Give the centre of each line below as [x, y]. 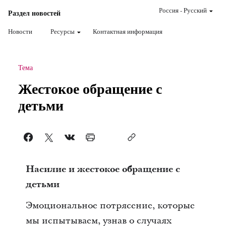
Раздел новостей [34, 13]
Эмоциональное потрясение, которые [110, 206]
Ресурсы [63, 31]
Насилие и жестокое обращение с [103, 169]
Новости [20, 31]
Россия [169, 10]
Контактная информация [128, 31]
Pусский [195, 10]
